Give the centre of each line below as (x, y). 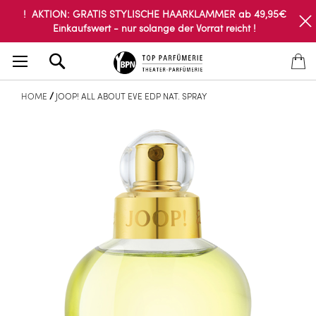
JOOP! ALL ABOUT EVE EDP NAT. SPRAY (131, 96)
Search (85, 55)
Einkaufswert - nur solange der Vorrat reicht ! (154, 28)
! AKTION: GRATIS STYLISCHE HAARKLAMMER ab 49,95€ (154, 14)
